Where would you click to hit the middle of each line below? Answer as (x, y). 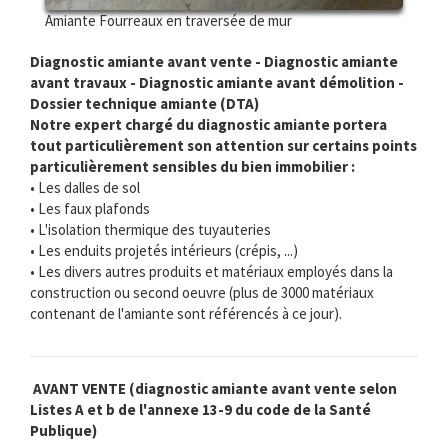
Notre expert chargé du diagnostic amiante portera (208, 125)
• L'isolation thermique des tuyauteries (150, 230)
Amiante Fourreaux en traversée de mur (168, 21)
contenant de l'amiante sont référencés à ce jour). (186, 314)
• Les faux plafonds (90, 209)
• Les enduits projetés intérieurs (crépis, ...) (164, 251)
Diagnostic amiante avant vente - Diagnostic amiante (214, 62)
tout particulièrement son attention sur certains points (223, 146)
